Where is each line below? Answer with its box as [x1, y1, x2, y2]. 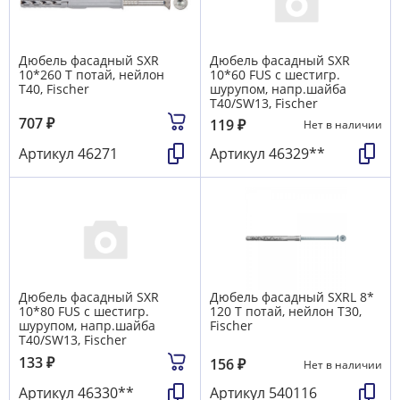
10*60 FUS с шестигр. [210, 66, 340, 84]
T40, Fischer [19, 80, 89, 98]
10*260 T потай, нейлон [19, 66, 164, 84]
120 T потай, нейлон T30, [210, 302, 362, 320]
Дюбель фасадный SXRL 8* [210, 287, 374, 305]
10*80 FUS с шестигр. [19, 302, 149, 320]
